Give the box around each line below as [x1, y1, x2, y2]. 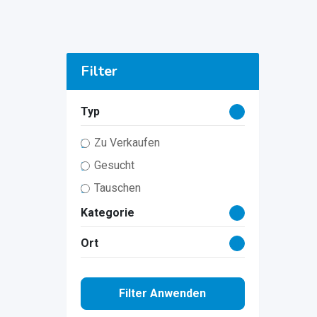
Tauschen [93, 181, 141, 195]
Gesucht [93, 158, 134, 172]
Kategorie [80, 206, 134, 219]
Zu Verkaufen [93, 136, 160, 149]
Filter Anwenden [119, 287, 207, 300]
